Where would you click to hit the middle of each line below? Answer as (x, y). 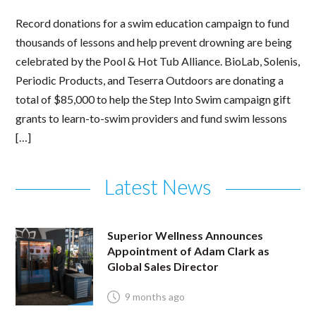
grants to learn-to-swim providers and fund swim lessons (152, 119)
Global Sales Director (163, 267)
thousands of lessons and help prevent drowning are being (154, 42)
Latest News (158, 187)
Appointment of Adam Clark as (189, 251)
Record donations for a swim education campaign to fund (153, 23)
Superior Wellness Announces (186, 236)
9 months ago (155, 296)
